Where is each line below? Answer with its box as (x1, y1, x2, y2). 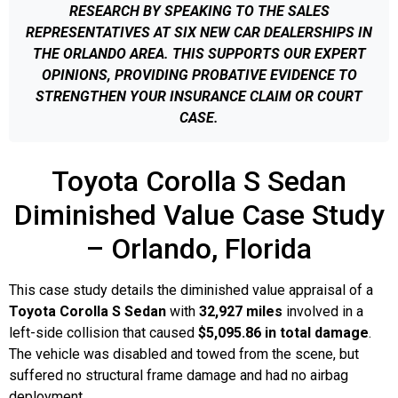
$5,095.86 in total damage (198, 323, 369, 341)
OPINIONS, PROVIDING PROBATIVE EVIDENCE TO (41, 66, 357, 84)
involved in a (283, 302, 363, 320)
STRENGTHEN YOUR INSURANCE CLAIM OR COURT (36, 87, 362, 105)
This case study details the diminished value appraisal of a (9, 281, 373, 298)
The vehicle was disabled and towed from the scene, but (9, 345, 359, 362)
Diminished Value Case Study (13, 197, 385, 232)
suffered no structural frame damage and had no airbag (9, 366, 348, 384)
